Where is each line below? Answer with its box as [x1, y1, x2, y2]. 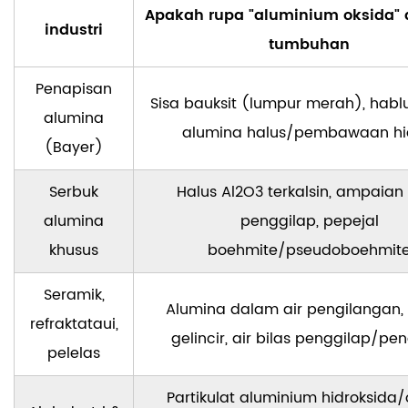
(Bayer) [45, 136, 103, 160]
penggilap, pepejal [240, 209, 379, 234]
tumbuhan [269, 33, 350, 57]
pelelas [47, 342, 100, 366]
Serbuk [49, 180, 98, 205]
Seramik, [43, 283, 105, 308]
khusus [49, 239, 98, 263]
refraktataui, [29, 312, 118, 337]
